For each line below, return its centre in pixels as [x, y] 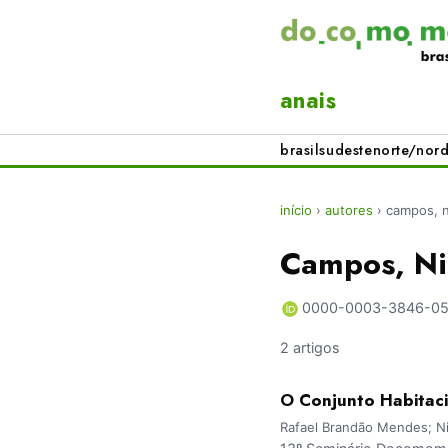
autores [349, 210]
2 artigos [310, 348]
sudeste [346, 150]
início [296, 210]
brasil [300, 150]
